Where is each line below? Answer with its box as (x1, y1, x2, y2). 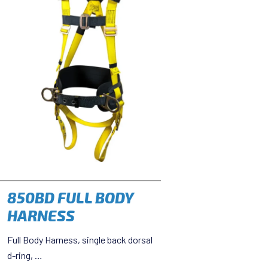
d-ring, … (7, 249, 43, 261)
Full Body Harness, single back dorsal (7, 233, 153, 245)
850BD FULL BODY (7, 188, 135, 207)
